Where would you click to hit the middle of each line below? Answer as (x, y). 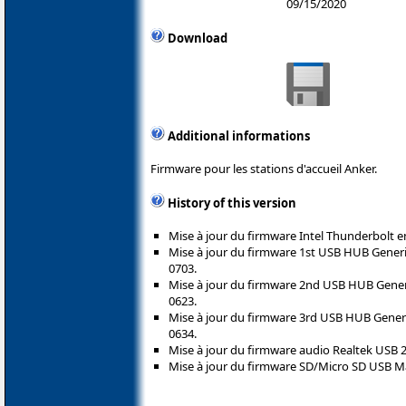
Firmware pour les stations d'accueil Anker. (264, 169)
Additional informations (239, 136)
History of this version (232, 203)
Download (198, 39)
